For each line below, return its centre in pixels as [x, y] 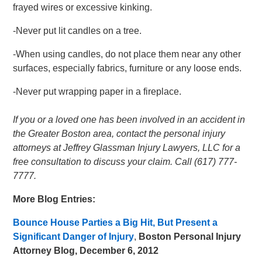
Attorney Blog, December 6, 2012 [86, 251]
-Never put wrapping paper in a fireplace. [97, 92]
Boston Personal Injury [189, 237]
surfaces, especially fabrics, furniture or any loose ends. [127, 68]
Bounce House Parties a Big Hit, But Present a [116, 223]
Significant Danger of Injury [74, 237]
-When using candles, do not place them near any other [127, 54]
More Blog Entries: [54, 199]
